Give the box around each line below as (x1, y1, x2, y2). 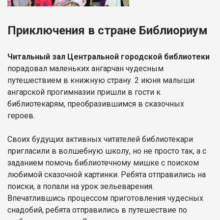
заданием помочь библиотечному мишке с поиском (7, 158, 199, 167)
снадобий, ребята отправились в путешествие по (7, 205, 187, 215)
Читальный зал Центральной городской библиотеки (7, 52, 210, 61)
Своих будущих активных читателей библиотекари (7, 134, 193, 144)
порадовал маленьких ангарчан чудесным (7, 63, 164, 73)
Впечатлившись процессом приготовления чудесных (7, 193, 203, 203)
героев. (7, 110, 35, 120)
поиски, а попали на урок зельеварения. (7, 181, 154, 191)
